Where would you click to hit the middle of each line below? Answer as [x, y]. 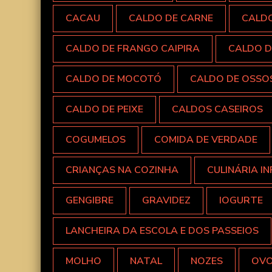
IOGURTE [241, 201]
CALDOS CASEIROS [217, 110]
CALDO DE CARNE [171, 19]
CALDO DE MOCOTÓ [114, 79]
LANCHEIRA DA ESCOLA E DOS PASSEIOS [162, 231]
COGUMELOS [96, 140]
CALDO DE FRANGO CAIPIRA [133, 49]
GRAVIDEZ [166, 201]
